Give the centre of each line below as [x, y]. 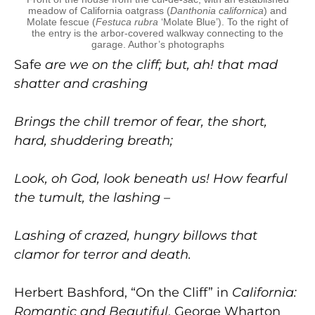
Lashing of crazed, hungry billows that [136, 235]
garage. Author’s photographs [157, 44]
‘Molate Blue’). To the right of [223, 21]
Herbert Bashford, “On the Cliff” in [123, 292]
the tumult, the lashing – [92, 197]
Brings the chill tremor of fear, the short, [141, 121]
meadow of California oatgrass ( [99, 10]
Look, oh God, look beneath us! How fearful [151, 178]
